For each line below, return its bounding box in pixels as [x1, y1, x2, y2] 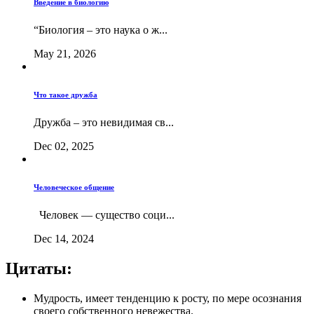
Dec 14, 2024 [34, 233, 94, 245]
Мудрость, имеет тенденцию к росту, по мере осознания [34, 292, 301, 305]
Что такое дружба [34, 90, 97, 100]
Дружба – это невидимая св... [34, 116, 174, 129]
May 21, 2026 [34, 48, 96, 60]
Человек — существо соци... [34, 209, 175, 221]
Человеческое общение [34, 183, 114, 192]
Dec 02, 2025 [34, 140, 94, 153]
